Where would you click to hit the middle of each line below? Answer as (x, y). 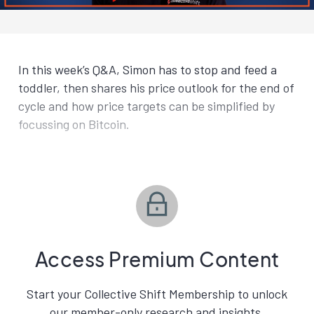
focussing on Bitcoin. (74, 124)
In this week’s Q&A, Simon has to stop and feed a (148, 69)
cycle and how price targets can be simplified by (146, 106)
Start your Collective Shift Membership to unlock (157, 294)
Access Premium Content (157, 259)
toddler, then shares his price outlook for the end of (156, 88)
